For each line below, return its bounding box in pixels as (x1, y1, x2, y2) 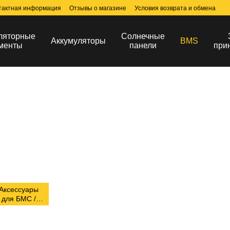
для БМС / (1, 195, 36, 203)
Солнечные (121, 32, 165, 41)
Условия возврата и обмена (135, 5, 216, 12)
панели (129, 41, 157, 50)
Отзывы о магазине (69, 5, 126, 12)
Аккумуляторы (51, 36, 106, 45)
